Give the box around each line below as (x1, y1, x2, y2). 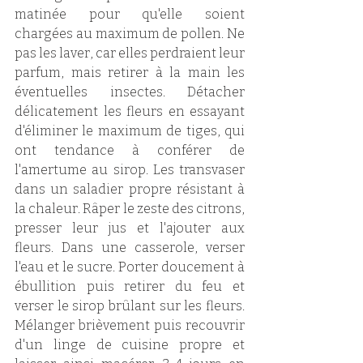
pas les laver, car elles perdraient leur (15, 45, 245, 62)
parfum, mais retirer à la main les (15, 65, 245, 81)
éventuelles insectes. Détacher (15, 84, 245, 100)
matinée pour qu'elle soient (15, 6, 245, 23)
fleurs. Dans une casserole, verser (15, 240, 245, 256)
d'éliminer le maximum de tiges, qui (15, 123, 245, 139)
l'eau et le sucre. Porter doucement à (15, 259, 245, 275)
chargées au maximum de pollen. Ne (15, 26, 245, 42)
